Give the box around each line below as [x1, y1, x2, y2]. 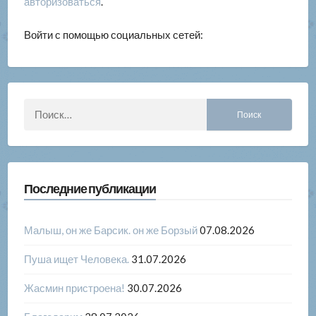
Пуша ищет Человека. [23, 253, 129, 266]
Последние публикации [23, 181, 156, 197]
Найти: [205, 99, 238, 113]
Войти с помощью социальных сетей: [23, 28, 205, 42]
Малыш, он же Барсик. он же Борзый [23, 224, 197, 237]
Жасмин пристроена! [23, 281, 125, 295]
